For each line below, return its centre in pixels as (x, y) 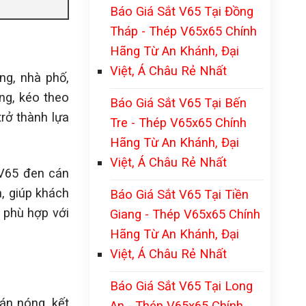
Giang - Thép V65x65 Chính (185, 214)
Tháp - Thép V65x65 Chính (183, 31)
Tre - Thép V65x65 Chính (178, 123)
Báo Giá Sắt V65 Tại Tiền (179, 194)
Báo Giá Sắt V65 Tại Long (181, 286)
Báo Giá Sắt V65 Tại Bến (178, 103)
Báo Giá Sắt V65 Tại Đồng (182, 11)
